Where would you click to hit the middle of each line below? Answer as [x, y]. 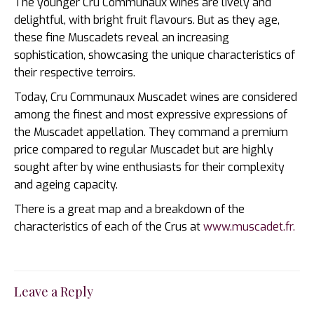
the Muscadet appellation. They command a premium [151, 132]
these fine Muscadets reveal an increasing [122, 37]
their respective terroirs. [76, 72]
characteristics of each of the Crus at [109, 226]
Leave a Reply [54, 291]
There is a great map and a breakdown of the [129, 209]
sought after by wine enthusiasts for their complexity [149, 167]
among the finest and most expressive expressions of [151, 114]
